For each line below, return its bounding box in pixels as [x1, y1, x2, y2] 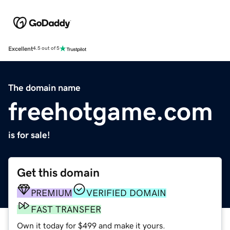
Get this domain [17, 166, 100, 179]
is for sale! [8, 130, 50, 140]
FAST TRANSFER [31, 204, 101, 214]
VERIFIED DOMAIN [86, 188, 166, 198]
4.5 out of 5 [33, 46, 60, 51]
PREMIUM [31, 188, 72, 198]
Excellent [8, 45, 33, 52]
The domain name [8, 83, 81, 92]
